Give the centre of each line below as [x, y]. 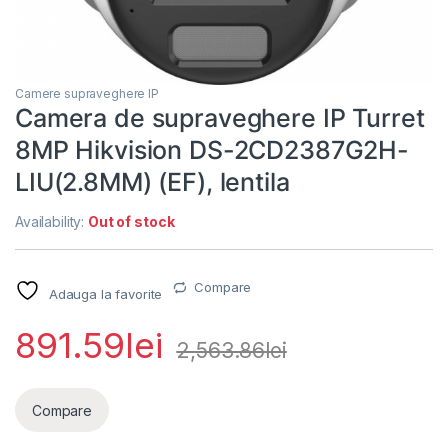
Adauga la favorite [105, 294]
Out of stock [131, 222]
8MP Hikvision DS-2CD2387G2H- [212, 150]
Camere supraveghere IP [87, 94]
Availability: [52, 222]
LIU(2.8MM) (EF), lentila [152, 182]
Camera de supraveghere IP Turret [220, 118]
